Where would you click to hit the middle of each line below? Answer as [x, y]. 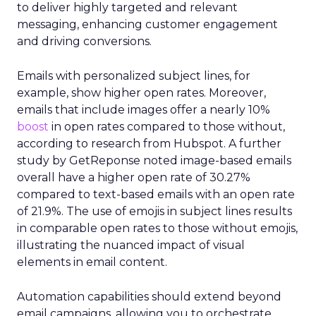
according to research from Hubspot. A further [149, 144]
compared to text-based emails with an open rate [156, 194]
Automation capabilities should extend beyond [149, 297]
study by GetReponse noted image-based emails [154, 160]
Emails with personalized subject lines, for [134, 76]
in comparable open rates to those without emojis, [157, 228]
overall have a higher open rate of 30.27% [134, 177]
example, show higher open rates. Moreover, [141, 93]
